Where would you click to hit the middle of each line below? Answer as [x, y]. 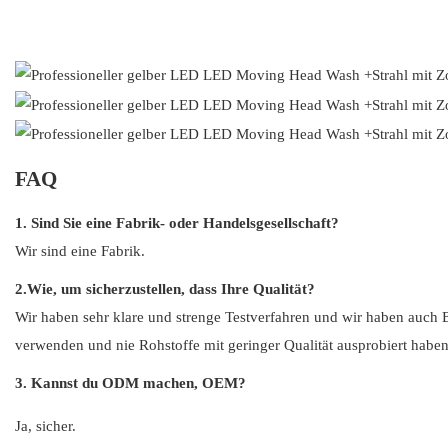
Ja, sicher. [45, 426]
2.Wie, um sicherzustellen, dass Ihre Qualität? [165, 289]
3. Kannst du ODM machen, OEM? [130, 383]
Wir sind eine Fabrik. [80, 251]
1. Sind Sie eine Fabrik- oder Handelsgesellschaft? [177, 223]
